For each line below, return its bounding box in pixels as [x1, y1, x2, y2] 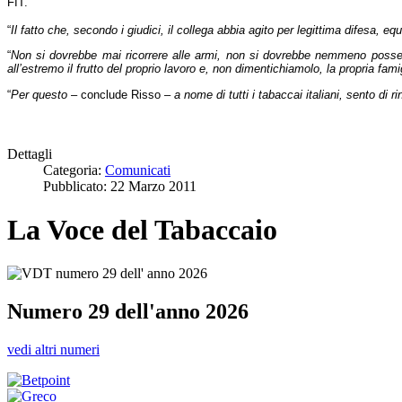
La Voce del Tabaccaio [7, 213, 277, 246]
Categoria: [43, 162, 105, 178]
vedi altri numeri [7, 342, 100, 358]
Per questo [11, 87, 67, 101]
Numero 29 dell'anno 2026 [7, 300, 249, 324]
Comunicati [105, 162, 170, 178]
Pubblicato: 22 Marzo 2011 [43, 178, 197, 194]
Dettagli [7, 145, 52, 162]
